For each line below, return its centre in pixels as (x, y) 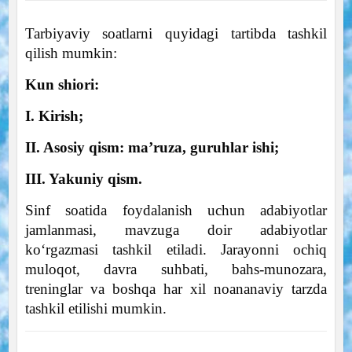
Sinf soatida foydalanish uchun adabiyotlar (176, 210)
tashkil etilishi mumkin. (95, 308)
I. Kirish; (54, 115)
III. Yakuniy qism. (83, 178)
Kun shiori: (62, 84)
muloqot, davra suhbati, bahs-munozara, (176, 269)
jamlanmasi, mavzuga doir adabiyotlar (176, 229)
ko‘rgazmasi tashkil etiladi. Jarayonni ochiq (176, 249)
